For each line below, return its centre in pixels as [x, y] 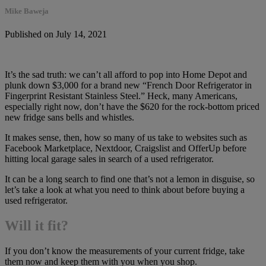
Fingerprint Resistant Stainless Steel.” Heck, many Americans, [121, 96]
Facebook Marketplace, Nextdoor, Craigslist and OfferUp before [126, 148]
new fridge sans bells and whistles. [69, 118]
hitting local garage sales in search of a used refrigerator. [109, 159]
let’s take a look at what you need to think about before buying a [125, 190]
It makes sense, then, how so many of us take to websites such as [126, 138]
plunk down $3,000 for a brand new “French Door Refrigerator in [128, 85]
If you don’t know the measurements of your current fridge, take [125, 251]
